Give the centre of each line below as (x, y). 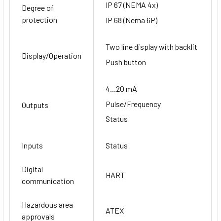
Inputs (32, 146)
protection (39, 20)
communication (48, 181)
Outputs (35, 105)
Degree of (38, 8)
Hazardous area (47, 205)
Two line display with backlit (151, 47)
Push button (126, 62)
